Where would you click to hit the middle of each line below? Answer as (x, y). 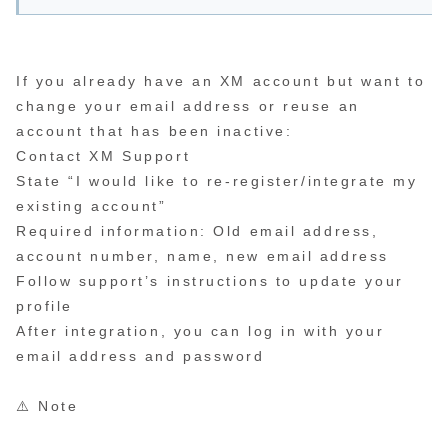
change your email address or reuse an (188, 106)
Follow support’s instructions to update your (210, 281)
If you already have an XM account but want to (221, 81)
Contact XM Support (103, 156)
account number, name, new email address (202, 256)
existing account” (91, 206)
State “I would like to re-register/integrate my (217, 181)
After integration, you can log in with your (200, 331)
